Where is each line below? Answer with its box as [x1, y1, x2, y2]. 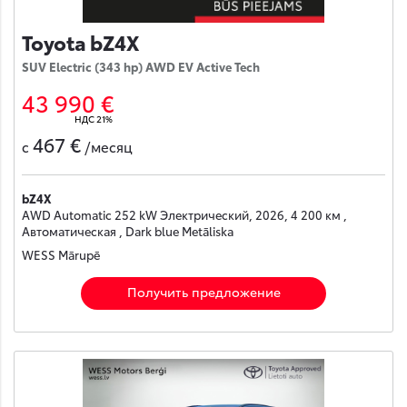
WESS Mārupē [22, 245, 100, 263]
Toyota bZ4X [22, 26, 139, 55]
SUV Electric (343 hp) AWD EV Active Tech [22, 57, 260, 74]
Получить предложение [126, 283, 281, 302]
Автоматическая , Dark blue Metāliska [22, 222, 233, 239]
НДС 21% [74, 111, 113, 125]
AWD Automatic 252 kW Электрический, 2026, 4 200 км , [22, 205, 347, 223]
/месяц [81, 136, 136, 157]
